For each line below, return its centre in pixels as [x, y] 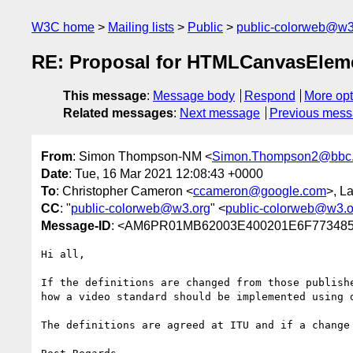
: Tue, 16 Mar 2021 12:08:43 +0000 [166, 173]
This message [105, 96]
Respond [269, 96]
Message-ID [76, 225]
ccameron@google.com [260, 191]
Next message [220, 113]
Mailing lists [141, 27]
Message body [194, 96]
